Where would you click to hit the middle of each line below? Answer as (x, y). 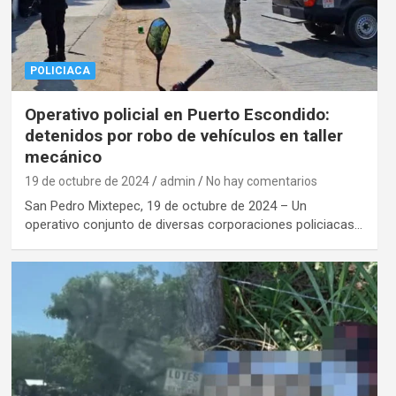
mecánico (63, 157)
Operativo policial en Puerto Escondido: (177, 115)
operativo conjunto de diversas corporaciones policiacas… (193, 225)
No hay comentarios (261, 182)
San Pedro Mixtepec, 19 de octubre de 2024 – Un (165, 206)
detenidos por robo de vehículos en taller (183, 136)
